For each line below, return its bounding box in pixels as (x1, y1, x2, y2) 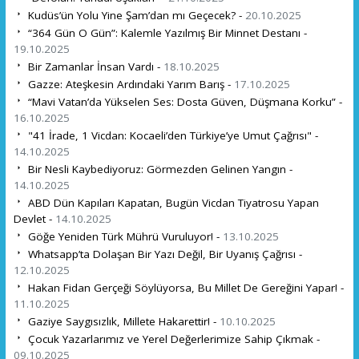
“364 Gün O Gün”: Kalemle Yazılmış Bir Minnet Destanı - (24, 25, 307, 40)
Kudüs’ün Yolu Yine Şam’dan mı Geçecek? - (24, 7, 245, 22)
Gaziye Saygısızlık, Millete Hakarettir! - (24, 313, 220, 329)
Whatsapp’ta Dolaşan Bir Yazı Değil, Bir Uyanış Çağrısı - (24, 246, 302, 261)
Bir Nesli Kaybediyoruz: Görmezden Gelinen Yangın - (24, 161, 292, 176)
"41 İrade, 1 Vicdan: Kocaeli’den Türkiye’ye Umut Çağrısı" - (24, 127, 318, 143)
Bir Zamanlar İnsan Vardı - (24, 58, 163, 74)
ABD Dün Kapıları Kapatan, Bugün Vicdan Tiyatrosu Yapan (24, 195, 319, 210)
